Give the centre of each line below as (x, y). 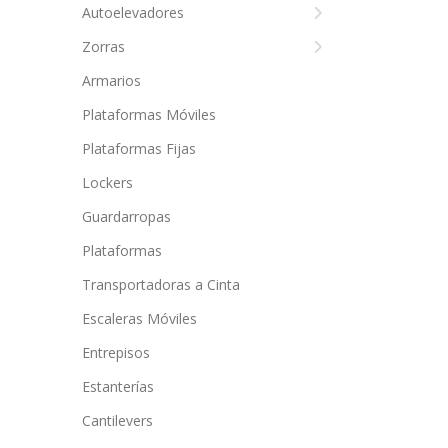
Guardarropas (126, 216)
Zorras (103, 46)
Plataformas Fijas (139, 148)
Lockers (107, 182)
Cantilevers (117, 420)
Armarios (111, 80)
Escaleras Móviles (139, 318)
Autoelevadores (133, 12)
